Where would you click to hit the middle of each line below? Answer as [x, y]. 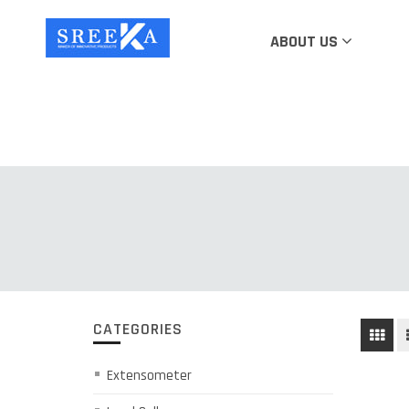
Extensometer [149, 376]
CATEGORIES [138, 329]
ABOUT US [305, 42]
